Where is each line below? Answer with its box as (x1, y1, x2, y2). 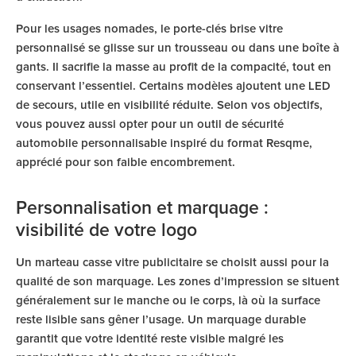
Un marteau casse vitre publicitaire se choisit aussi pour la (16, 257, 329, 269)
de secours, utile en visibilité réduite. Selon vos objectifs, (16, 99, 323, 111)
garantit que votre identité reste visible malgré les (16, 333, 284, 345)
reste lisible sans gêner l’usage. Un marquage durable (16, 314, 306, 326)
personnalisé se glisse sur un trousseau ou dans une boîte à (16, 42, 339, 54)
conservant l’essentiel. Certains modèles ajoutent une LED (16, 80, 331, 92)
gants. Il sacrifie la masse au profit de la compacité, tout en (16, 61, 331, 73)
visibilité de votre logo (16, 222, 197, 240)
